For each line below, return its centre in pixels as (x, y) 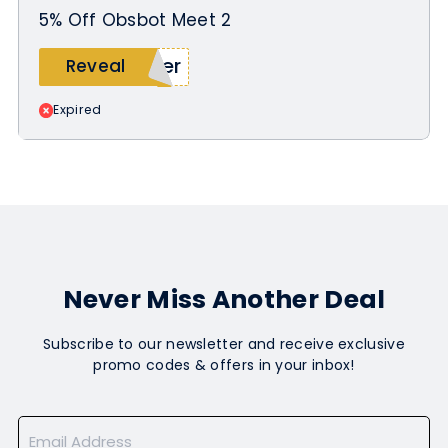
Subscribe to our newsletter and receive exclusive (224, 344)
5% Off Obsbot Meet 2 (135, 20)
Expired (77, 110)
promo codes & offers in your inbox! (224, 365)
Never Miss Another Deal (224, 300)
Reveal (95, 66)
